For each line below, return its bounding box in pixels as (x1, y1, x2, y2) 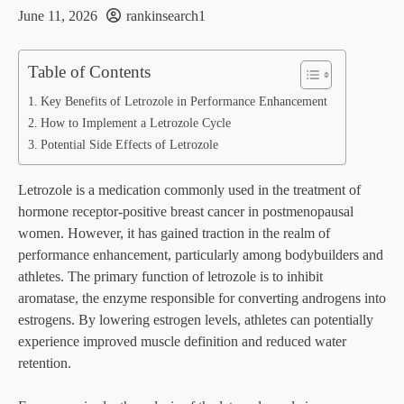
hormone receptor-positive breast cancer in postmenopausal (18, 203, 353, 219)
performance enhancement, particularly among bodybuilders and (18, 246, 383, 262)
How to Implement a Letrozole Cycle (40, 115, 231, 130)
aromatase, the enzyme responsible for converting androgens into (18, 289, 386, 306)
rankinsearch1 (126, 8, 206, 24)
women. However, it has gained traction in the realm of (18, 225, 330, 241)
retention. (18, 354, 71, 371)
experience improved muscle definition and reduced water (18, 333, 346, 349)
